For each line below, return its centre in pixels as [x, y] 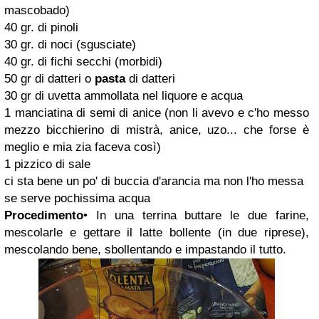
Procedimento [44, 215]
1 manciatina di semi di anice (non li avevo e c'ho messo [157, 113]
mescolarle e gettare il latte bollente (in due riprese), [157, 232]
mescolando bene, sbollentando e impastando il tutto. [145, 250]
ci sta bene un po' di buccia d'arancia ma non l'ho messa [154, 181]
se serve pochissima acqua [77, 198]
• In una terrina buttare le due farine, [196, 215]
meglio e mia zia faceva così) [83, 147]
